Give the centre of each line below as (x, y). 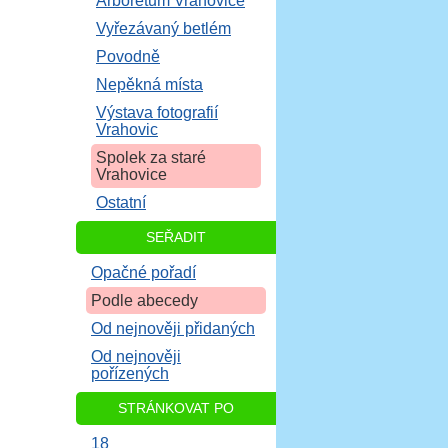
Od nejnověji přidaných (173, 328)
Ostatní (121, 202)
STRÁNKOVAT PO (176, 408)
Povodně (128, 56)
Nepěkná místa (149, 84)
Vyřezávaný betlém (163, 28)
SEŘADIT (176, 237)
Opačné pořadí (143, 272)
